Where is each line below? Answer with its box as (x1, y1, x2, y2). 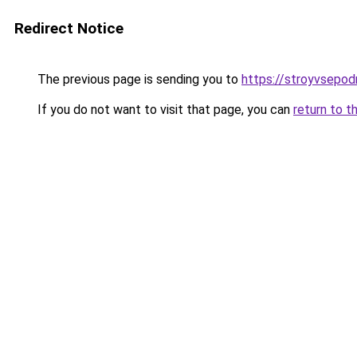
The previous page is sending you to (34, 72, 241, 87)
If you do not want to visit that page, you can (34, 102, 293, 117)
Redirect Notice (14, 19, 124, 37)
